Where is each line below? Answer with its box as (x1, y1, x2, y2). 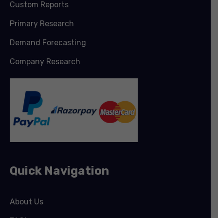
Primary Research (10, 19, 74, 29)
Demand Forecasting (10, 38, 86, 48)
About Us (10, 197, 43, 207)
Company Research (10, 57, 80, 67)
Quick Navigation (10, 164, 109, 178)
